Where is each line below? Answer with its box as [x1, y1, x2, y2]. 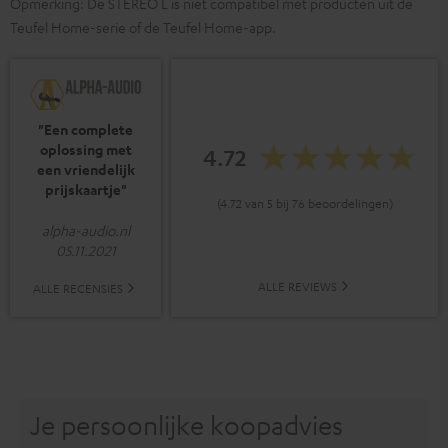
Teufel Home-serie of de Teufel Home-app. [10, 18, 276, 37]
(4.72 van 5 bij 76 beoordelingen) [216, 195, 393, 212]
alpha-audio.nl [41, 220, 130, 239]
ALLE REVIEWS [257, 277, 337, 294]
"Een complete [38, 119, 133, 139]
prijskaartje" [44, 179, 127, 199]
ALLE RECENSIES [33, 279, 123, 296]
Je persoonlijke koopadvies [30, 409, 343, 441]
